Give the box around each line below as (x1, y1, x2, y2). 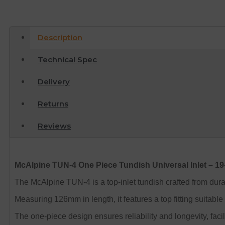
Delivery (38, 77, 70, 87)
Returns (38, 99, 68, 109)
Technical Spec (38, 55, 97, 65)
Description (38, 33, 82, 43)
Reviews (38, 121, 71, 131)
